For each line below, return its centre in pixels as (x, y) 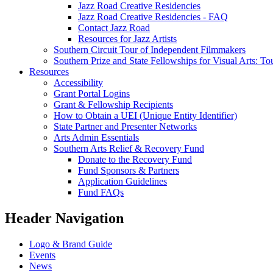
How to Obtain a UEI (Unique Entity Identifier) (145, 115)
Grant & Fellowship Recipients (113, 104)
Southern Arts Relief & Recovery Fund (129, 148)
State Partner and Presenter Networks (125, 126)
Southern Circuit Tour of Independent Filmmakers (150, 49)
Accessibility (78, 82)
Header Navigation (64, 218)
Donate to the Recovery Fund (135, 159)
